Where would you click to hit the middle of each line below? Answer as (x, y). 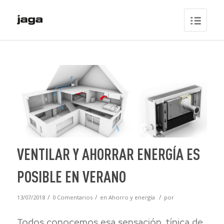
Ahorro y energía (131, 197)
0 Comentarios (72, 197)
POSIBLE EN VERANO (71, 176)
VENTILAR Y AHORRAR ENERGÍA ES (108, 153)
